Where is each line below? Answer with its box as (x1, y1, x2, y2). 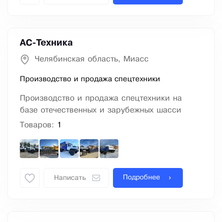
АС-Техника (20, 39, 73, 48)
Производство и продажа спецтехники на (20, 95, 182, 103)
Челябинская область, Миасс (35, 55, 149, 63)
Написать (54, 175, 86, 182)
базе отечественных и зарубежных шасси (20, 107, 181, 114)
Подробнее (123, 174, 160, 181)
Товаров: (20, 121, 57, 129)
